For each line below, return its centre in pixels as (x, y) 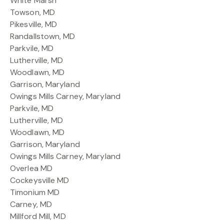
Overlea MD (31, 168)
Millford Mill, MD (38, 216)
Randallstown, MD (43, 36)
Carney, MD (31, 204)
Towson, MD (32, 12)
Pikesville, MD (34, 24)
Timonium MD (35, 192)
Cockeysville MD (40, 180)
